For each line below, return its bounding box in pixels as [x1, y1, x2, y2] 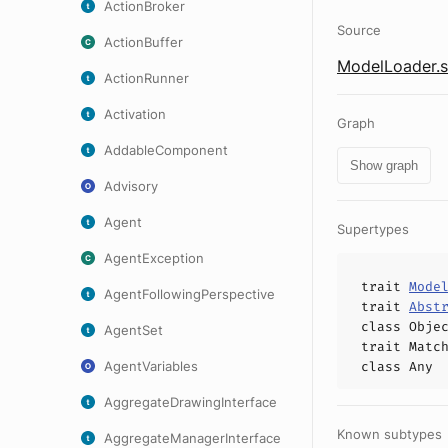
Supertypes [337, 221, 409, 237]
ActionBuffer [104, 34, 183, 50]
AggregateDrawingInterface [104, 394, 277, 410]
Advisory [104, 178, 158, 194]
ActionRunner [104, 70, 189, 86]
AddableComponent [104, 142, 228, 158]
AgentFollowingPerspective [104, 286, 275, 302]
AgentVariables [104, 358, 198, 374]
